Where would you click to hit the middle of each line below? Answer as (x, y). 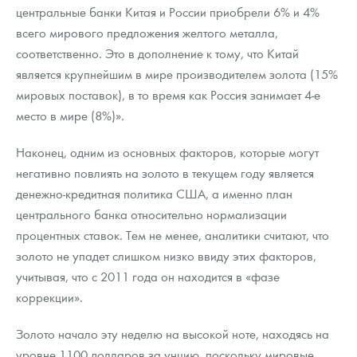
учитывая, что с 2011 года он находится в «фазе (148, 277)
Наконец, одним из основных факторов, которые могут (167, 152)
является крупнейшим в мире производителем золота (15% (177, 74)
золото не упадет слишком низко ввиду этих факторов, (166, 256)
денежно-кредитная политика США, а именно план (154, 194)
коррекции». (49, 297)
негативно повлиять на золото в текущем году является (165, 173)
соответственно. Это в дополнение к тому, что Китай (157, 53)
